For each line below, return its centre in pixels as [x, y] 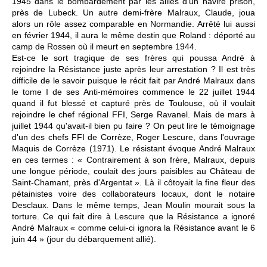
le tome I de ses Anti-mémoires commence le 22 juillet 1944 [133, 92]
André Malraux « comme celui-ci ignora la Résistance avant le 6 [133, 228]
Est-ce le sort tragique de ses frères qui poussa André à [133, 58]
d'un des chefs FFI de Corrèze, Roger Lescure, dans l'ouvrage [133, 137]
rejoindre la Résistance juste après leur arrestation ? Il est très [133, 69]
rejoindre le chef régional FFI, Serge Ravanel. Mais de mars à [133, 115]
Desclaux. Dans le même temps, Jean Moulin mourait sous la [133, 205]
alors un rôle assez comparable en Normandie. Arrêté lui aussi [133, 24]
